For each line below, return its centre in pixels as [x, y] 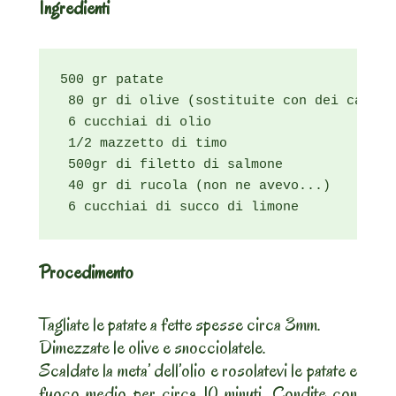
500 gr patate [112, 80]
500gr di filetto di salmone [171, 165]
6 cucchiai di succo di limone [179, 208]
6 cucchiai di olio [136, 123]
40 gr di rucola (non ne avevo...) [195, 187]
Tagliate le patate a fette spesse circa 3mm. [180, 325]
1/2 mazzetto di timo [144, 144]
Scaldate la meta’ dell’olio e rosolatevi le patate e [198, 371]
